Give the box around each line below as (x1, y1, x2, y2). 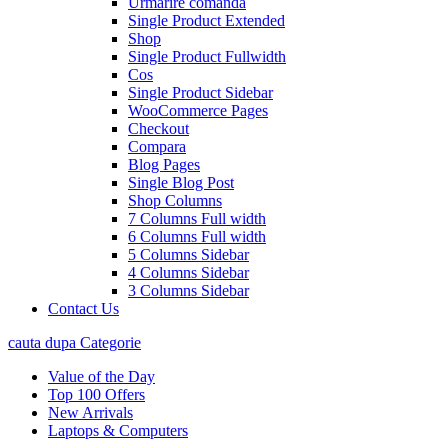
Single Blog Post (128, 174, 234, 191)
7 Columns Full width (128, 210, 266, 227)
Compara (128, 138, 186, 155)
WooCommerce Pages (128, 102, 268, 119)
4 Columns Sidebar (128, 264, 249, 281)
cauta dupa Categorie (8, 334, 141, 351)
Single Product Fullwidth (128, 48, 286, 65)
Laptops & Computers (48, 422, 188, 439)
